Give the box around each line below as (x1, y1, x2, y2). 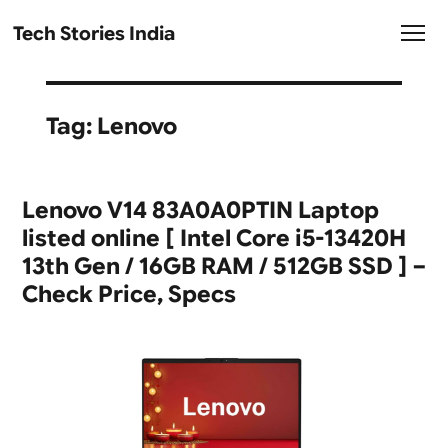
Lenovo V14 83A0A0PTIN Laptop (21, 195, 379, 225)
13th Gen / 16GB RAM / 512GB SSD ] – (21, 251, 426, 281)
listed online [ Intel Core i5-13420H (21, 223, 406, 253)
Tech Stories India (13, 22, 176, 46)
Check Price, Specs (21, 279, 236, 309)
